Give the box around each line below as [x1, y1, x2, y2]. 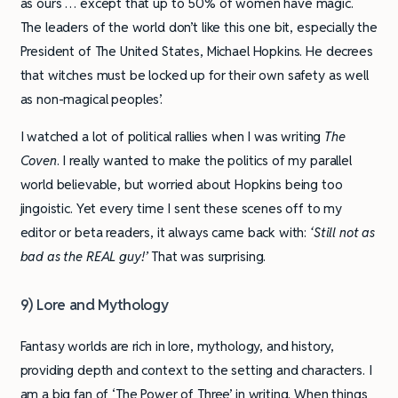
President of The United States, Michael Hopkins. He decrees [20, 42, 373, 60]
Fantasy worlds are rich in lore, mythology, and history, [20, 338, 335, 355]
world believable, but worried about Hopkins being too [20, 175, 343, 193]
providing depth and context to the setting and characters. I [20, 362, 372, 379]
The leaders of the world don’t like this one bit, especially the [20, 18, 378, 36]
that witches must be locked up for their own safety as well [20, 66, 369, 84]
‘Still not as [306, 223, 376, 241]
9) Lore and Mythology [20, 294, 169, 314]
